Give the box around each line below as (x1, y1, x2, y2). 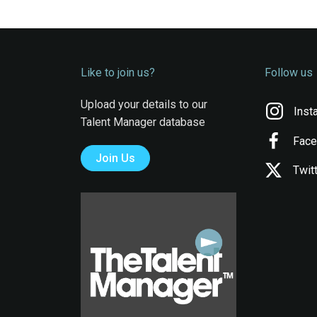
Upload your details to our (80, 98, 207, 112)
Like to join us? (80, 66, 155, 80)
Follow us (265, 66, 313, 80)
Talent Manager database (80, 115, 205, 129)
